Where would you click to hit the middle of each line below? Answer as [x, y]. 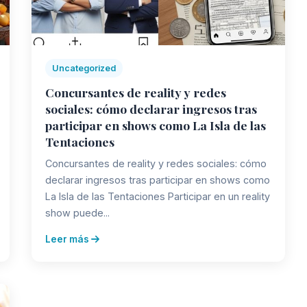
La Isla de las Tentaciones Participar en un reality [158, 196]
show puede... [77, 212]
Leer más [68, 239]
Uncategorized [84, 68]
